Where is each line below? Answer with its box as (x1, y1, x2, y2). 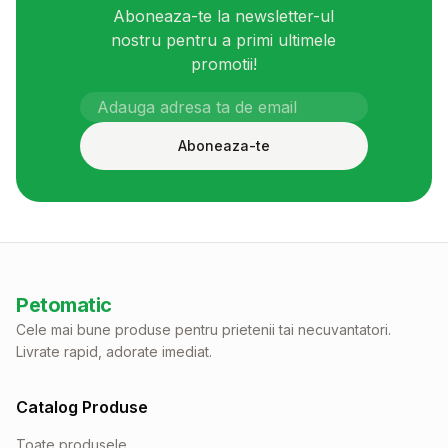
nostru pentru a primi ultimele (111, 30, 337, 50)
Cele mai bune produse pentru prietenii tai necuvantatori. (16, 321, 391, 338)
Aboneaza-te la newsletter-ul (113, 6, 335, 26)
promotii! (190, 54, 257, 74)
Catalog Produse (16, 397, 148, 417)
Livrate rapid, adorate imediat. (16, 343, 212, 360)
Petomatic (16, 293, 112, 317)
